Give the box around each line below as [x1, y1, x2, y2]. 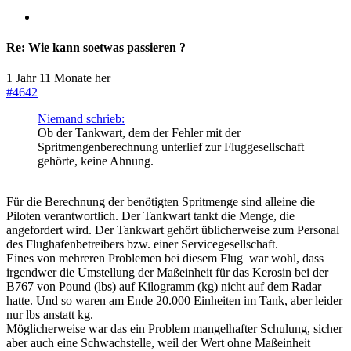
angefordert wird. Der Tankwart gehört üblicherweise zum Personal [6, 223, 339, 237]
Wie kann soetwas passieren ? [25, 41, 186, 55]
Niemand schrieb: [38, 112, 125, 126]
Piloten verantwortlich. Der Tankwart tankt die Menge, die [6, 209, 295, 223]
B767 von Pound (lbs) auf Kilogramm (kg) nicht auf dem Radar [6, 280, 321, 294]
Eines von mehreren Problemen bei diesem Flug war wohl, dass [6, 251, 324, 266]
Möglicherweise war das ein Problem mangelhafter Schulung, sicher [6, 322, 342, 336]
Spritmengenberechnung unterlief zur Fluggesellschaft [38, 140, 304, 154]
